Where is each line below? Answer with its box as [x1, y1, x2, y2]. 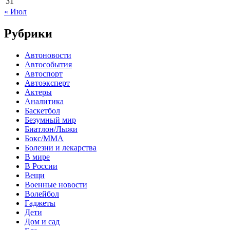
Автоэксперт [25, 78, 70, 87]
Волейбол [25, 189, 59, 198]
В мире [25, 152, 50, 161]
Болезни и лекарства [25, 143, 97, 152]
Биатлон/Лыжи [25, 124, 78, 133]
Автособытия [25, 60, 72, 69]
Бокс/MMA [25, 133, 64, 143]
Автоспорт [25, 69, 63, 78]
